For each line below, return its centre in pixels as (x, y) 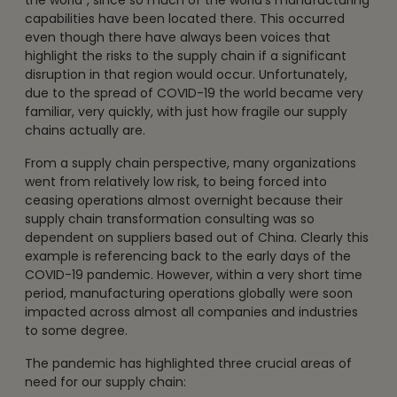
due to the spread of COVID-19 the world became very (194, 93)
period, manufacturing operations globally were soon (189, 293)
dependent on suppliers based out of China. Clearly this (197, 237)
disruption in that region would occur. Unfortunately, (186, 74)
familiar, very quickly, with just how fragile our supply (186, 111)
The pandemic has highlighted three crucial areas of (188, 363)
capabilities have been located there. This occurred (185, 18)
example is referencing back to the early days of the (188, 256)
